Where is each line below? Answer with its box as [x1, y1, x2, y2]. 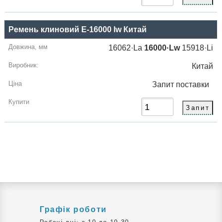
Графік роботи [40, 205, 107, 214]
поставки [176, 80, 214, 89]
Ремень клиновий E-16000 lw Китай [8, 25, 147, 34]
